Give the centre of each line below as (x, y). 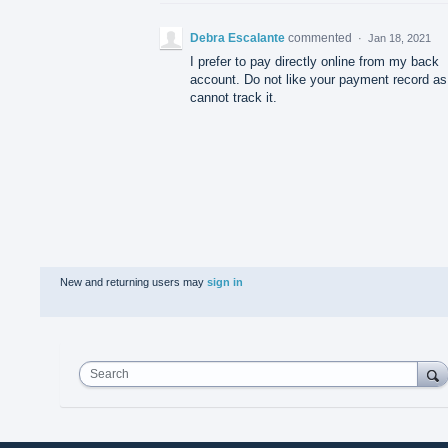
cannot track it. (233, 97)
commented (321, 37)
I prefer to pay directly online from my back (314, 61)
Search (109, 373)
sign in (225, 281)
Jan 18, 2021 (399, 37)
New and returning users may (133, 281)
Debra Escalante (237, 37)
